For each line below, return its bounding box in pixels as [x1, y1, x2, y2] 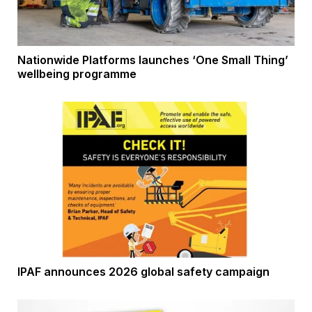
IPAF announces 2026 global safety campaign [17, 264, 270, 279]
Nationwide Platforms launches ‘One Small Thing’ [17, 52, 288, 67]
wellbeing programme [17, 66, 136, 81]
